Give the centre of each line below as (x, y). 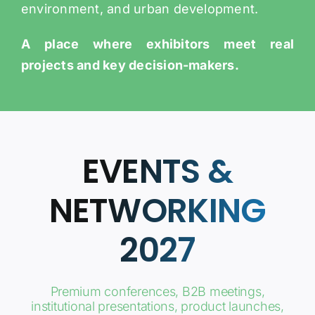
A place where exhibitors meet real (157, 42)
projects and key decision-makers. (130, 63)
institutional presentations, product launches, (157, 304)
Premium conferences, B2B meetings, (157, 290)
